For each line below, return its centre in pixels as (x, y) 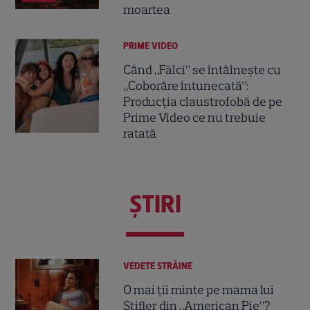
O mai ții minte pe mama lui (199, 290)
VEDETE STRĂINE (158, 266)
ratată (140, 134)
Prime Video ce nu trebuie (195, 118)
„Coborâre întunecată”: (186, 86)
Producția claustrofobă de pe (203, 102)
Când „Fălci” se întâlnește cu (202, 70)
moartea (147, 10)
